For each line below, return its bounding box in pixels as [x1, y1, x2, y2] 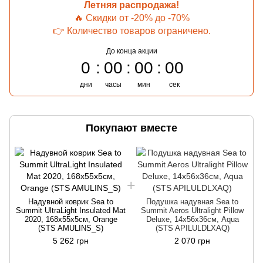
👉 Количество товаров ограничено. [52, 25, 211, 36]
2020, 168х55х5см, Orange [24, 214, 117, 224]
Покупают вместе [86, 122, 177, 134]
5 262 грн [53, 235, 89, 245]
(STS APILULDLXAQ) [155, 223, 230, 232]
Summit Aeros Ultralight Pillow [141, 205, 244, 215]
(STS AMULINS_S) [38, 223, 103, 232]
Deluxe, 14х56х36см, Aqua [146, 214, 239, 224]
